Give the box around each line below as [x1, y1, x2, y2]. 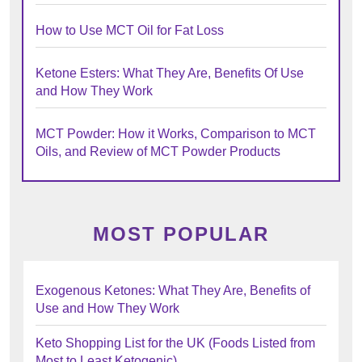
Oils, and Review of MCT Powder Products [36, 144, 280, 159]
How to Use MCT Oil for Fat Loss [36, 23, 224, 38]
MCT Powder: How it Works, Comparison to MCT [36, 126, 316, 141]
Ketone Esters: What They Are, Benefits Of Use [36, 65, 304, 81]
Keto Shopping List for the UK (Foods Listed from [36, 335, 315, 351]
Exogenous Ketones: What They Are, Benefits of [36, 283, 310, 298]
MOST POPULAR [93, 223, 269, 246]
